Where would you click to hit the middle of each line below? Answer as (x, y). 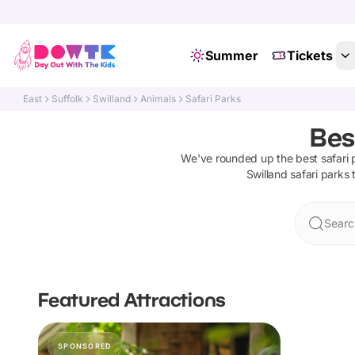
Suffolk (68, 99)
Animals (158, 99)
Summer (231, 55)
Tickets (309, 55)
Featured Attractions (132, 299)
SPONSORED (85, 346)
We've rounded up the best (251, 158)
